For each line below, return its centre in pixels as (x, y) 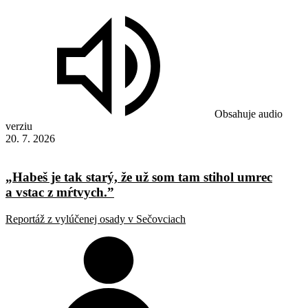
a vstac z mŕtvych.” (60, 192)
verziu (19, 126)
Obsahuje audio (249, 113)
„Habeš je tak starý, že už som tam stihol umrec (139, 177)
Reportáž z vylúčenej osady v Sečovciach (96, 219)
